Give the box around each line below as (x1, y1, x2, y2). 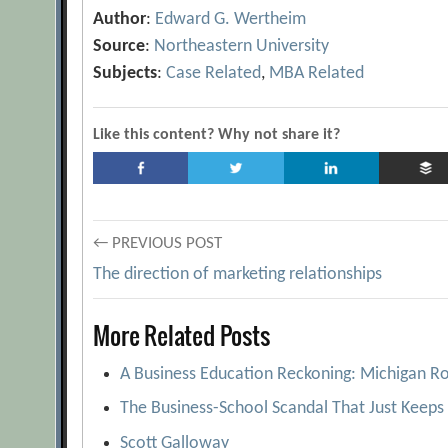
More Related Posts (93, 317, 270, 353)
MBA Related (269, 64, 365, 83)
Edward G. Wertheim (155, 10, 307, 29)
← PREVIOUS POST (93, 235, 223, 252)
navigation (93, 285, 237, 338)
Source (93, 37, 146, 56)
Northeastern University (154, 37, 330, 56)
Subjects (93, 64, 158, 83)
